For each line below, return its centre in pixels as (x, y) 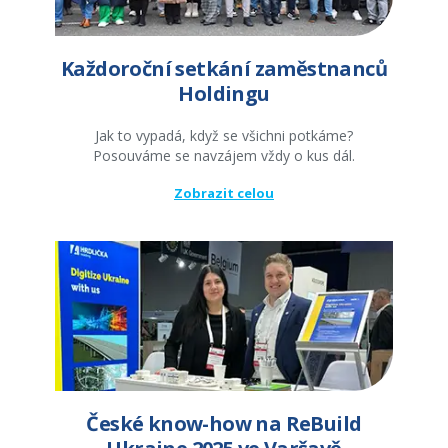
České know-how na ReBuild (224, 424)
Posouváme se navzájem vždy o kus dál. (223, 156)
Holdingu (224, 94)
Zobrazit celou (223, 193)
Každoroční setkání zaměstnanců (223, 69)
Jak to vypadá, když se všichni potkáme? (223, 136)
